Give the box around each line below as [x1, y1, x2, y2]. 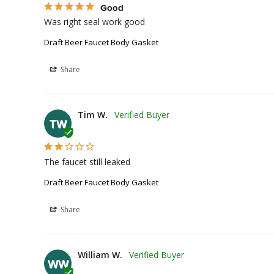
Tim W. [78, 109, 108, 120]
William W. [78, 249, 122, 261]
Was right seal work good [44, 16, 145, 28]
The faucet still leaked [44, 156, 130, 168]
